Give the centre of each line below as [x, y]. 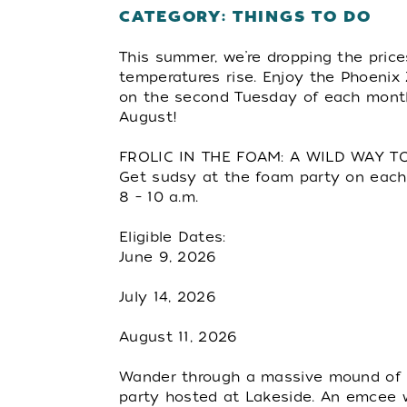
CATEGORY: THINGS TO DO [245, 16]
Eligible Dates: [173, 237]
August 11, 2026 [178, 337]
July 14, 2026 [167, 297]
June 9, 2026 [168, 257]
